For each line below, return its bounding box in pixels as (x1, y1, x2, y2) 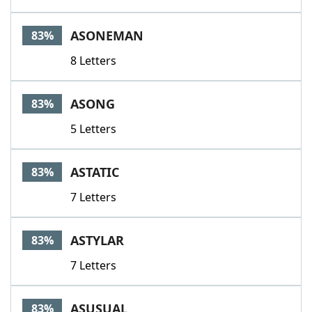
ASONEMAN (70, 27, 143, 44)
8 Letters (70, 53, 116, 68)
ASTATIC (70, 164, 119, 180)
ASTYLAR (70, 232, 124, 249)
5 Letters (70, 121, 116, 136)
